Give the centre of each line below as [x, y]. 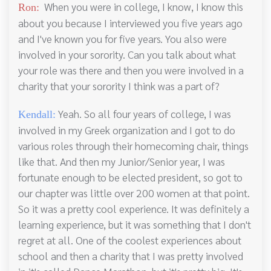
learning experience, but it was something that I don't [135, 224]
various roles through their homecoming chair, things [133, 146]
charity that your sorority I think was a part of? [119, 86]
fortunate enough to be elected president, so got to [130, 177]
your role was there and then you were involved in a [131, 70]
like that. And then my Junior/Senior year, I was [122, 162]
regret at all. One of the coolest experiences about [130, 240]
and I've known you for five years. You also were [122, 39]
